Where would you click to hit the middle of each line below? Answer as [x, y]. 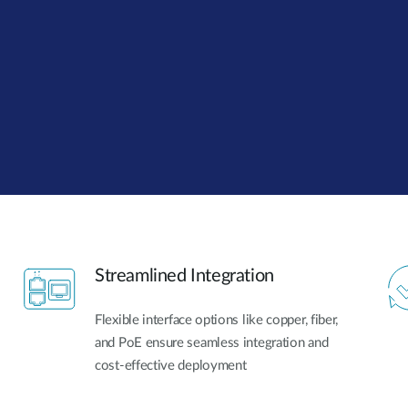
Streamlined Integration [184, 276]
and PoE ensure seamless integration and [212, 343]
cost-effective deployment [171, 366]
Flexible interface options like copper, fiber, [217, 321]
